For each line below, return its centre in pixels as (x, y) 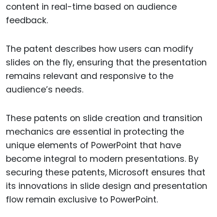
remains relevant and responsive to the (90, 76)
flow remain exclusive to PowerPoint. (82, 200)
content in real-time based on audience (91, 7)
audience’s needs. (45, 90)
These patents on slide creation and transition (104, 118)
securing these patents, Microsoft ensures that (106, 173)
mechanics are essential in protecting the (95, 132)
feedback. (27, 21)
